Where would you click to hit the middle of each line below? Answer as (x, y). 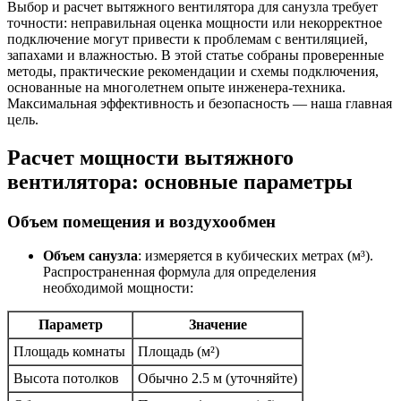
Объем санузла (90, 256)
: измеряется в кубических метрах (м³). (256, 256)
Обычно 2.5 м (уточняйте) (218, 379)
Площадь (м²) (179, 352)
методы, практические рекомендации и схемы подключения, (193, 71)
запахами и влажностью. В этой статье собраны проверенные (196, 55)
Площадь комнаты (69, 352)
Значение (218, 325)
